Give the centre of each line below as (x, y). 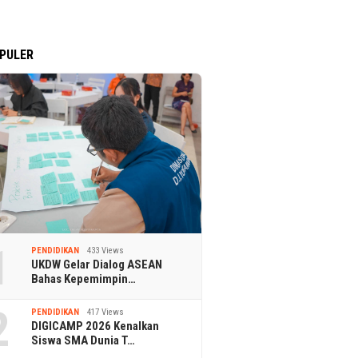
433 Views (106, 250)
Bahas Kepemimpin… (84, 278)
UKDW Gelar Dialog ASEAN (97, 264)
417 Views (106, 312)
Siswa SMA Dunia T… (84, 340)
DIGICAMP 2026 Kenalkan (95, 326)
